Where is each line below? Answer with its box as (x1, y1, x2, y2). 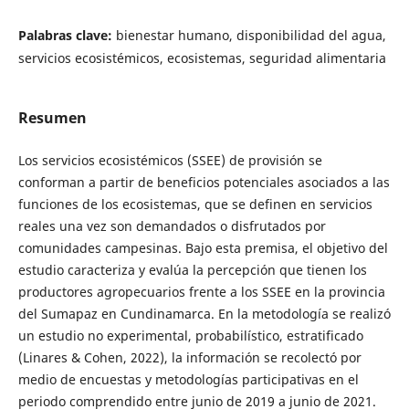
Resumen (17, 108, 87, 129)
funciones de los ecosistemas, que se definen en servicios (17, 195, 372, 214)
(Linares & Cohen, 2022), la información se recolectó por (17, 349, 362, 367)
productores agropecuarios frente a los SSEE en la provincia (17, 283, 385, 301)
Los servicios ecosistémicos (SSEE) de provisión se (17, 152, 322, 170)
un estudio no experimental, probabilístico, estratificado (17, 327, 363, 345)
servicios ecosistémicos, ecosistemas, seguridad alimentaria (17, 49, 386, 68)
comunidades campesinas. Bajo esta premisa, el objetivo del (17, 239, 388, 257)
